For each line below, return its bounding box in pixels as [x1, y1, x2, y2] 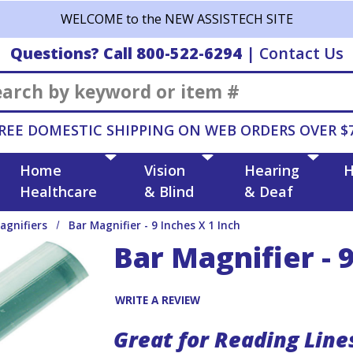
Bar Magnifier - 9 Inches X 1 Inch [69, 217, 241, 232]
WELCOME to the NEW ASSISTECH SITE [60, 10, 293, 28]
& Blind [143, 181, 194, 201]
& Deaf [243, 181, 293, 201]
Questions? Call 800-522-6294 [9, 42, 242, 64]
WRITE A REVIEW [115, 292, 200, 307]
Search [176, 70, 222, 90]
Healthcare [19, 181, 97, 201]
